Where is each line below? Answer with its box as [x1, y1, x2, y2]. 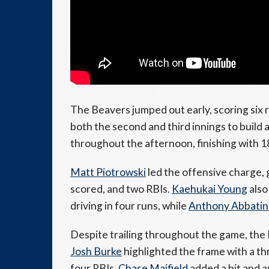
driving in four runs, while [70, 199, 189, 212]
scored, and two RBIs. [70, 182, 172, 195]
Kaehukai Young [172, 182, 247, 195]
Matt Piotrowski [70, 165, 146, 178]
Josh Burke [70, 244, 122, 258]
